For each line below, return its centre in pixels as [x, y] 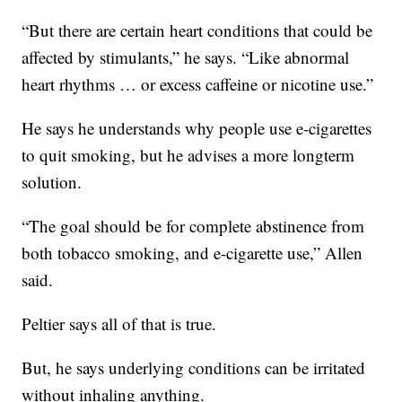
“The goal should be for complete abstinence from [193, 225]
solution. [52, 181]
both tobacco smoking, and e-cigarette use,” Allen [192, 252]
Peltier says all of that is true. [119, 323]
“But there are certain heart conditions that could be [197, 30]
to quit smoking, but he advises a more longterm [188, 154]
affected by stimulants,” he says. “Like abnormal [186, 57]
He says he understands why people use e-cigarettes [197, 127]
